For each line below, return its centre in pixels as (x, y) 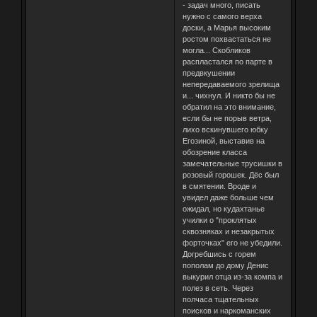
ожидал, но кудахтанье (223, 208)
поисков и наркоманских (226, 310)
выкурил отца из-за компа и (232, 276)
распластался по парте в (227, 61)
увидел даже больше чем (228, 197)
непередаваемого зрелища (231, 84)
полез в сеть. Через (218, 288)
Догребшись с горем (219, 254)
